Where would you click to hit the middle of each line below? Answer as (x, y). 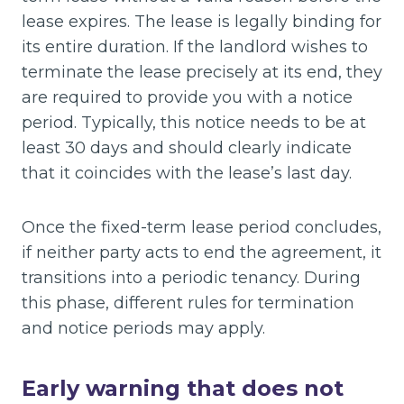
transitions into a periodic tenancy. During (191, 277)
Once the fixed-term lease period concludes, (202, 227)
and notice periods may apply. (143, 328)
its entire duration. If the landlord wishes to (195, 46)
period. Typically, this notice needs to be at (194, 122)
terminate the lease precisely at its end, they (202, 72)
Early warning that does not (183, 388)
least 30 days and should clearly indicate (187, 147)
